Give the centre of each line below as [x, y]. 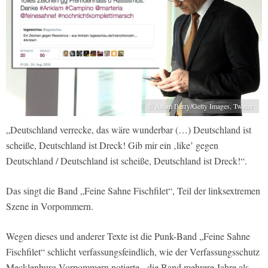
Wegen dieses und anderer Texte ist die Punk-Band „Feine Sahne [128, 236]
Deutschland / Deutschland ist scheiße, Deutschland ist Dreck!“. [127, 161]
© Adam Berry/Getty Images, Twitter [200, 106]
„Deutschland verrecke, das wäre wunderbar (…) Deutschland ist [129, 130]
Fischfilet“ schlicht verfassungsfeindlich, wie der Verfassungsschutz [133, 252]
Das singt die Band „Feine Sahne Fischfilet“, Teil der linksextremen [133, 191]
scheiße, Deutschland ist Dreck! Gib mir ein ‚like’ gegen [112, 145]
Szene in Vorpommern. [50, 206]
